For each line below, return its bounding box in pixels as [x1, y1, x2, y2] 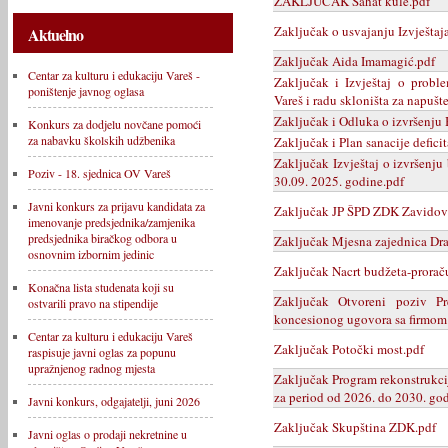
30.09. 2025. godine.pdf [274, 171, 404, 190]
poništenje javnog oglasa [28, 83, 144, 99]
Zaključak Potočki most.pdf [274, 339, 424, 358]
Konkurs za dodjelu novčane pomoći [28, 116, 201, 132]
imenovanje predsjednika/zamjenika [28, 214, 195, 230]
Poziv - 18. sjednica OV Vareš [28, 165, 171, 181]
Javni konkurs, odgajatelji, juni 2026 [28, 393, 200, 409]
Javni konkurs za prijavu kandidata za [28, 198, 205, 214]
